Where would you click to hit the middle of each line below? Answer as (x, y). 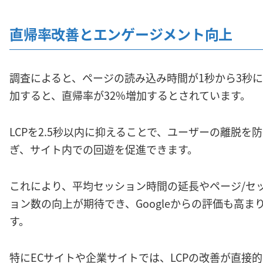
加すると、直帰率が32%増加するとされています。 (130, 95)
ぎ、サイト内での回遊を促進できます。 (104, 149)
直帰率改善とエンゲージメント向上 (121, 33)
